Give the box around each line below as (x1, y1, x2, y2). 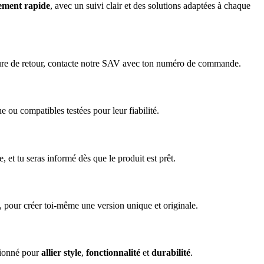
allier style (41, 247, 81, 258)
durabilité (151, 247, 190, 258)
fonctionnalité (86, 247, 140, 258)
